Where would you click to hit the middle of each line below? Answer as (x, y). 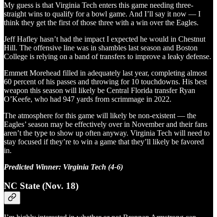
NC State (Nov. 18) (41, 186)
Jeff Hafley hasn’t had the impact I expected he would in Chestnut (105, 39)
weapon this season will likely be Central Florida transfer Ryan (100, 90)
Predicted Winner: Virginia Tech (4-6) (63, 167)
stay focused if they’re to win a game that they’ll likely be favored (104, 141)
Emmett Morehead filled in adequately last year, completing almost (105, 73)
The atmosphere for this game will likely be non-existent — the (100, 115)
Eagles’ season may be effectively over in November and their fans (106, 124)
